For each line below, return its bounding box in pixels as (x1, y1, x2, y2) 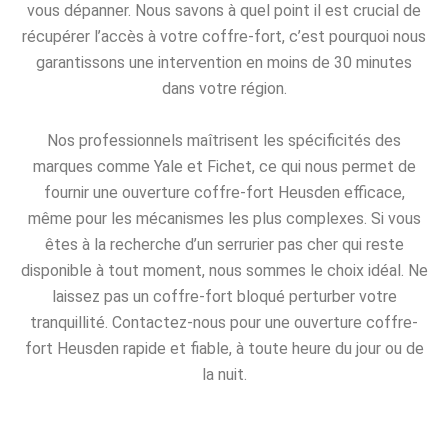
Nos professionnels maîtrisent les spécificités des (47, 130, 401, 150)
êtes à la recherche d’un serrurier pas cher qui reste (44, 234, 404, 254)
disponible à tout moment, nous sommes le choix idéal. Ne (20, 260, 428, 280)
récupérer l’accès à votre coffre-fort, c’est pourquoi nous (22, 27, 426, 47)
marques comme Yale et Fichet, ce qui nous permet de (32, 156, 416, 176)
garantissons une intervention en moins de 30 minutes (36, 53, 412, 73)
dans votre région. (161, 79, 287, 99)
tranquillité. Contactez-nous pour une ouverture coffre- (30, 312, 418, 332)
